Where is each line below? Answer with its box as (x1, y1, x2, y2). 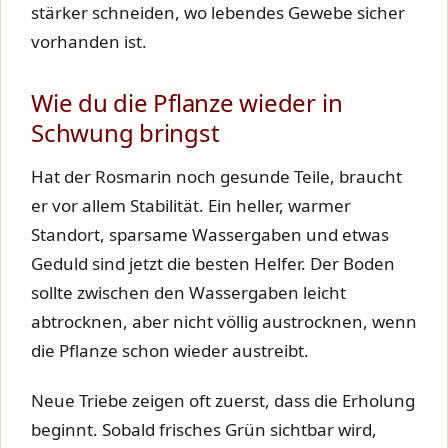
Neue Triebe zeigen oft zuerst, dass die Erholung (31, 388, 415, 412)
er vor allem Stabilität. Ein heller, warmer (31, 193, 351, 217)
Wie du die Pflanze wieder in (31, 85, 343, 119)
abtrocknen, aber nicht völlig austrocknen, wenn (31, 309, 417, 333)
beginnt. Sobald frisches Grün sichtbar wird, (31, 417, 377, 441)
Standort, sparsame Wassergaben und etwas (31, 222, 389, 246)
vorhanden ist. (31, 29, 147, 53)
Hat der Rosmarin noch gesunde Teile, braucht (31, 164, 402, 188)
